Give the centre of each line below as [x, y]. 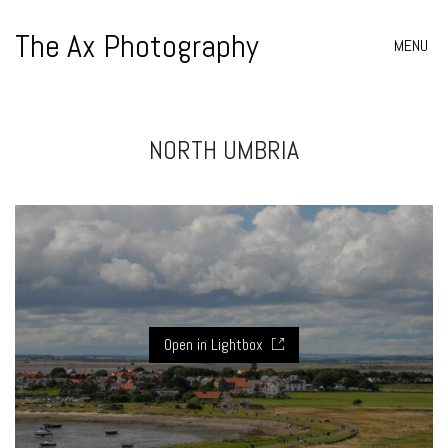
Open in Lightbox [215, 344]
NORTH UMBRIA [224, 150]
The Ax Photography [137, 46]
